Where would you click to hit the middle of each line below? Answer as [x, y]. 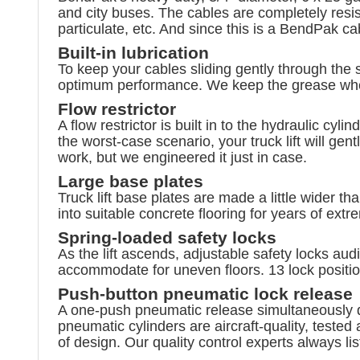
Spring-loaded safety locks [167, 237]
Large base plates [131, 181]
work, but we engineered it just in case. [182, 157]
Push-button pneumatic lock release [205, 293]
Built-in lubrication [133, 52]
